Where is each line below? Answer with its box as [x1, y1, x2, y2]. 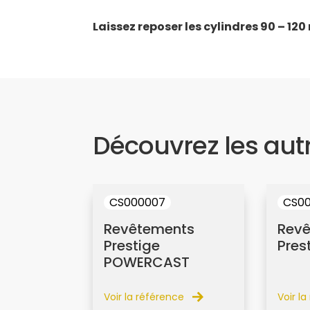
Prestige [104, 236, 161, 256]
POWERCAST [104, 253, 190, 273]
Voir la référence [104, 290, 185, 304]
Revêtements [104, 219, 195, 239]
